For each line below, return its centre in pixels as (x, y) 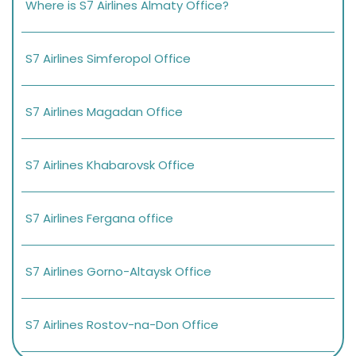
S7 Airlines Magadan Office (104, 112)
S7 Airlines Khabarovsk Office (110, 165)
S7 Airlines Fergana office (99, 219)
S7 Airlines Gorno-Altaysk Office (118, 272)
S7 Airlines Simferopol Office (110, 59)
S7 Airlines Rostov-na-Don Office (122, 325)
